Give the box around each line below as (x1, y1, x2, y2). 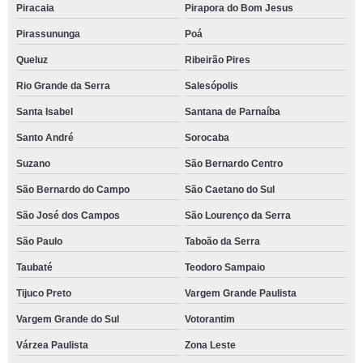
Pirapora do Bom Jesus (184, 2, 293, 14)
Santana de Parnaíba (184, 106, 280, 117)
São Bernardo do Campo (16, 184, 130, 195)
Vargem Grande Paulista (184, 288, 297, 299)
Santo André (16, 132, 74, 143)
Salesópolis (184, 80, 238, 92)
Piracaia (16, 2, 54, 14)
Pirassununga (16, 28, 80, 40)
